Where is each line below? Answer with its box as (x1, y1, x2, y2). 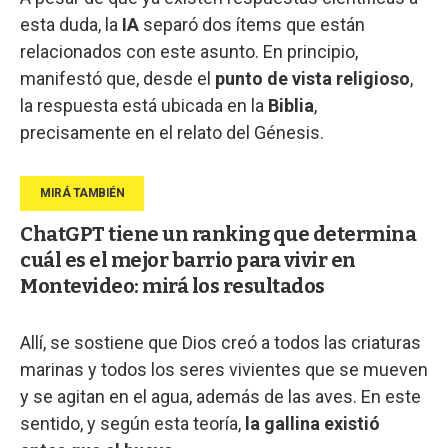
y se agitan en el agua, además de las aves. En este (20, 385, 421, 407)
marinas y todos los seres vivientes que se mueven (20, 358, 428, 380)
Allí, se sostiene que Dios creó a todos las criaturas (20, 331, 421, 353)
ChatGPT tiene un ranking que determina (20, 221, 416, 246)
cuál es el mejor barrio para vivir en (20, 247, 356, 272)
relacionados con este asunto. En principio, (20, 40, 358, 62)
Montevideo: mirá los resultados (20, 273, 325, 298)
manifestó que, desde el (20, 67, 215, 89)
